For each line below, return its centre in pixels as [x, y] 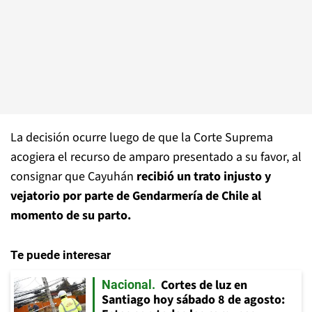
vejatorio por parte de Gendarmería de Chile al [136, 196]
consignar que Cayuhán [72, 177]
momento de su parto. [71, 216]
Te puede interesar [61, 255]
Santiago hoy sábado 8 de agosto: [193, 300]
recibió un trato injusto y [202, 177]
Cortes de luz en [204, 285]
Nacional [127, 284]
